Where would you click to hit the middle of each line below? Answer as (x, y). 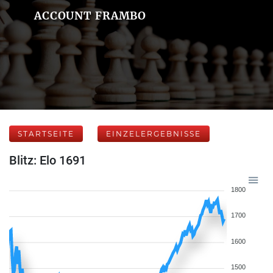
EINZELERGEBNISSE (154, 134)
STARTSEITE (46, 134)
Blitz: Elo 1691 (48, 160)
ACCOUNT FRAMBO (90, 16)
